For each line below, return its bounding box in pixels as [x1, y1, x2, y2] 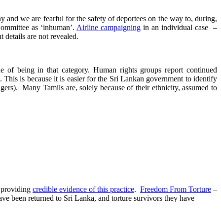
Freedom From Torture [140, 185, 211, 194]
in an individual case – [141, 23, 217, 32]
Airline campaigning [76, 23, 141, 32]
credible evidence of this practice [33, 185, 134, 194]
